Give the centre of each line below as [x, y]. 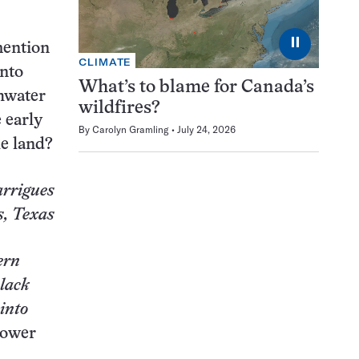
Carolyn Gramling [131, 130]
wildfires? [119, 109]
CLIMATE [105, 63]
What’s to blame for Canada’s [196, 88]
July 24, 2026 [206, 130]
